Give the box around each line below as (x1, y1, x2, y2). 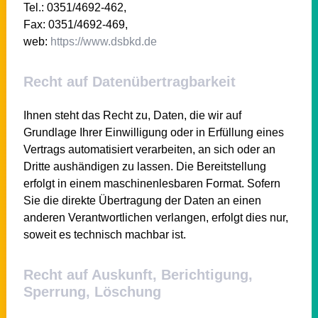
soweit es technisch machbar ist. (23, 228, 186, 241)
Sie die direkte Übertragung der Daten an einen (23, 194, 261, 207)
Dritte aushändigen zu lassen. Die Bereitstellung (23, 160, 266, 172)
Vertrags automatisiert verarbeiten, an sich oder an (23, 143, 275, 155)
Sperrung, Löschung (23, 283, 161, 300)
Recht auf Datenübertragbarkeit (23, 73, 236, 89)
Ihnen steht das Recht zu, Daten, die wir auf (23, 109, 241, 121)
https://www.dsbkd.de (50, 35, 157, 48)
